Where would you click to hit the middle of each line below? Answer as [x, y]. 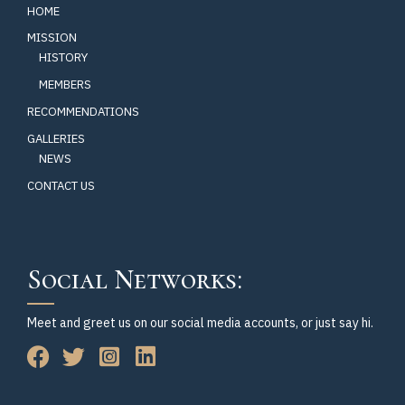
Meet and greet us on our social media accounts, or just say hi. [200, 323]
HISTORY [64, 58]
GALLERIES [56, 139]
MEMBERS [66, 85]
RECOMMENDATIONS [83, 112]
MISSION [52, 38]
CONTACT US [61, 185]
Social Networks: [135, 280]
